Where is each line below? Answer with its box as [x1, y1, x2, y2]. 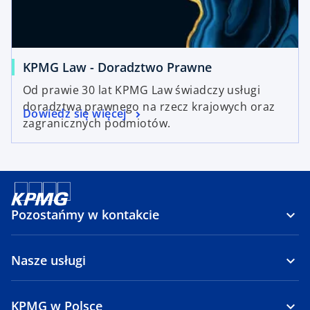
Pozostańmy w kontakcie [11, 206, 159, 223]
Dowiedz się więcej [23, 106, 127, 122]
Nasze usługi [11, 252, 86, 268]
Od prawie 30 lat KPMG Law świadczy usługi [23, 82, 261, 98]
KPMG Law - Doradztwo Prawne [23, 59, 212, 75]
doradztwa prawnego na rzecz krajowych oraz [23, 99, 275, 114]
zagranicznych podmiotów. [23, 116, 171, 131]
